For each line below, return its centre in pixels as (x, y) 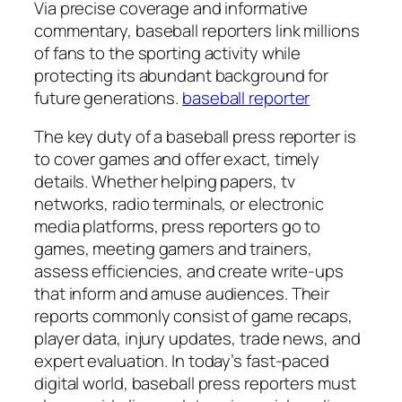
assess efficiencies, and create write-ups (189, 271)
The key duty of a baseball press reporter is (195, 137)
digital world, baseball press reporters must (195, 384)
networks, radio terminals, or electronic (179, 204)
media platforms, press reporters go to (178, 227)
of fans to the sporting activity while (168, 52)
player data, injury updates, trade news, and (197, 339)
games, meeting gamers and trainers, (173, 249)
